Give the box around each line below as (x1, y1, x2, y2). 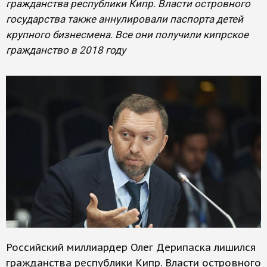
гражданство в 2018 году (6, 44, 126, 56)
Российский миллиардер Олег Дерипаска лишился (6, 241, 256, 254)
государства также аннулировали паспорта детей (6, 13, 243, 25)
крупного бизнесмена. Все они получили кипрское (6, 29, 249, 41)
